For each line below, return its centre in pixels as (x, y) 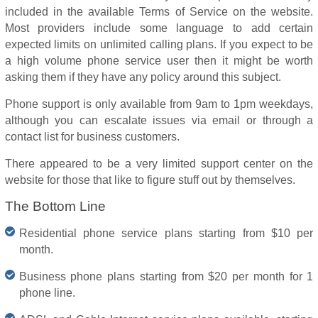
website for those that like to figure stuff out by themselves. (150, 180)
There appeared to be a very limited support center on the (159, 164)
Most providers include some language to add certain (159, 28)
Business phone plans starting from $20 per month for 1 (166, 276)
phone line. (47, 293)
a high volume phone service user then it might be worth (159, 61)
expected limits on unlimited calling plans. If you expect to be (159, 44)
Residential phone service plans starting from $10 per (166, 233)
